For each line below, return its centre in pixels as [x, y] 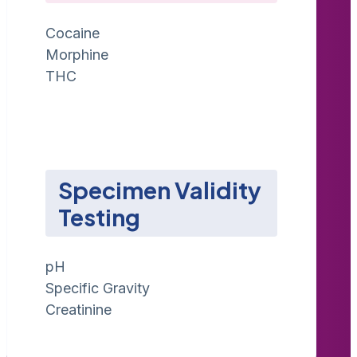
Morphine [77, 54]
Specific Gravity [98, 288]
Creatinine [78, 309]
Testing [99, 216]
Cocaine [73, 33]
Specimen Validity [160, 189]
